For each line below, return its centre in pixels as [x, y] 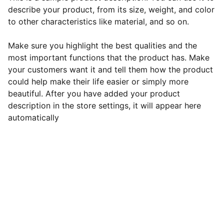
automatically [33, 117]
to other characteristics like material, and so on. [98, 21]
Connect [50, 190]
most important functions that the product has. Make [109, 57]
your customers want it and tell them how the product [110, 69]
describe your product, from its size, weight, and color [111, 9]
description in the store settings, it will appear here [104, 105]
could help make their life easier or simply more [98, 81]
